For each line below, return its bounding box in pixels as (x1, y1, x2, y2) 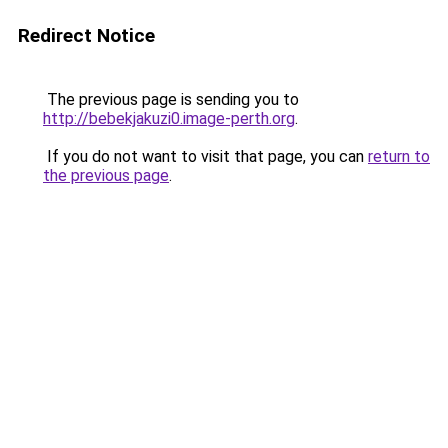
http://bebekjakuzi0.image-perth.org (43, 109, 295, 128)
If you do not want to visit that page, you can (43, 147, 368, 166)
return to (368, 147, 430, 166)
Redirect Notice (18, 24, 155, 47)
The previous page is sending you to (43, 90, 299, 109)
